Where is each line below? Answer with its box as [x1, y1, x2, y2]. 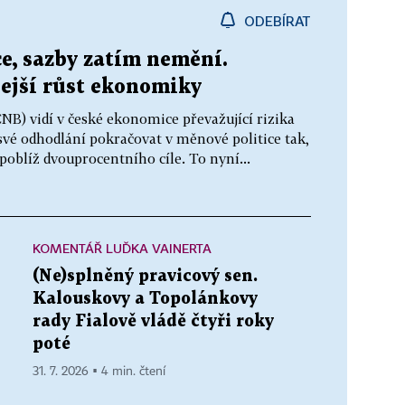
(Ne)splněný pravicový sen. [33, 268, 258, 284]
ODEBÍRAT [244, 13, 311, 29]
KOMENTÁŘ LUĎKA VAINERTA [33, 240, 212, 256]
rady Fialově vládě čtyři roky [33, 314, 274, 329]
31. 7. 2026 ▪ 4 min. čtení [33, 365, 165, 378]
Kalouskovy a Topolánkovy [33, 291, 258, 306]
